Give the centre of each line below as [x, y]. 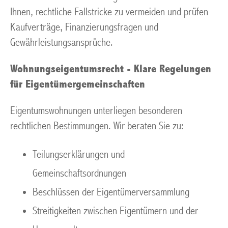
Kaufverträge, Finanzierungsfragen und [84, 27]
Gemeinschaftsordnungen [79, 173]
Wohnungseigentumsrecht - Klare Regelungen [111, 69]
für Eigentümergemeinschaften [78, 84]
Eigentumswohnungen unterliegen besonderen [96, 111]
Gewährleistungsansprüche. [62, 42]
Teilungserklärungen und [79, 154]
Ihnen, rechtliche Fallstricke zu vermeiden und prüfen [109, 12]
